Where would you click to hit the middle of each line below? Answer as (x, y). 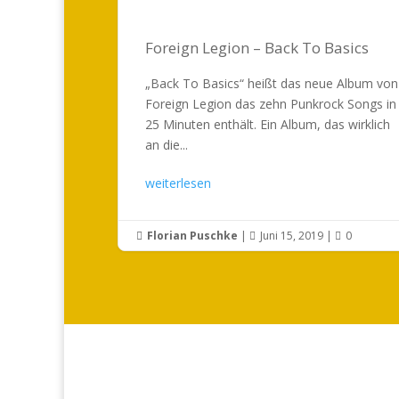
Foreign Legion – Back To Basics (257, 47)
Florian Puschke (192, 235)
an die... (167, 144)
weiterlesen (178, 183)
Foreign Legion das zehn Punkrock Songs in (271, 103)
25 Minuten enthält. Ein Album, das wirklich (268, 124)
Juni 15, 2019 (292, 235)
